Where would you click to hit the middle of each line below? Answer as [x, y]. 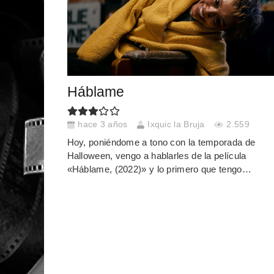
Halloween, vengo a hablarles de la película [157, 156]
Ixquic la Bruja [176, 124]
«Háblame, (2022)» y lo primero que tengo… [159, 169]
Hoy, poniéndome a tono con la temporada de [161, 143]
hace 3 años [103, 124]
